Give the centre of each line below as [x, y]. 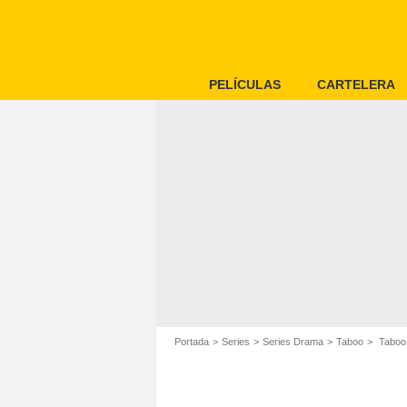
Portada [192, 342]
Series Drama [293, 342]
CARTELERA [356, 84]
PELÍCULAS [245, 84]
